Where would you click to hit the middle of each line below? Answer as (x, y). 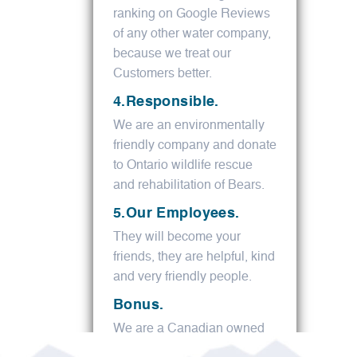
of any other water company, (192, 35)
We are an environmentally (189, 126)
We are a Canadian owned (189, 330)
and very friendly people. (182, 278)
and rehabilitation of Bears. (189, 186)
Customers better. (163, 75)
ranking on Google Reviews (192, 15)
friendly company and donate (195, 146)
